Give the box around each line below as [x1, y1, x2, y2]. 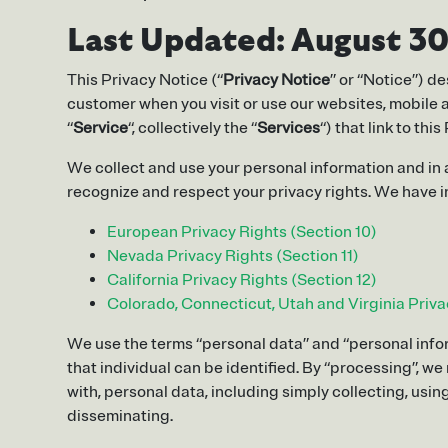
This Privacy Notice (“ [67, 70, 223, 91]
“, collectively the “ [128, 118, 257, 139]
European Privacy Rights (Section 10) [107, 222, 377, 243]
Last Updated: [67, 25, 285, 58]
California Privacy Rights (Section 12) [107, 270, 377, 291]
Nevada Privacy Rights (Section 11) [107, 246, 359, 267]
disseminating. [67, 406, 173, 427]
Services [257, 118, 320, 139]
